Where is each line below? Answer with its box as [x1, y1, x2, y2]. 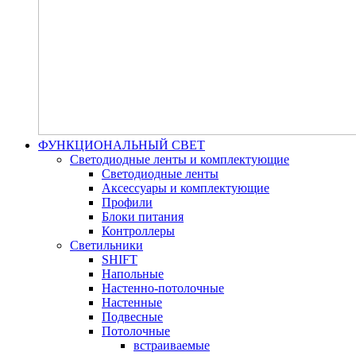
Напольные [102, 267, 164, 281]
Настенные [102, 296, 162, 309]
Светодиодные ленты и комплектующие [70, 153, 289, 166]
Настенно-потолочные [102, 281, 224, 295]
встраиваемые [133, 339, 210, 352]
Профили [102, 195, 153, 209]
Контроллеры [102, 224, 175, 238]
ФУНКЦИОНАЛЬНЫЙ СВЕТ [38, 138, 205, 152]
